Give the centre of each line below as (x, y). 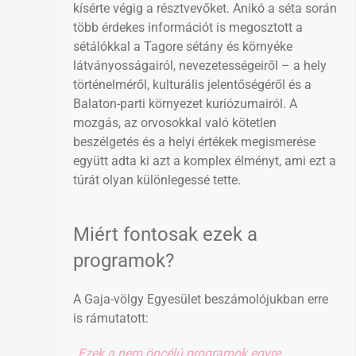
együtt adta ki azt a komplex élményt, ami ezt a (205, 161)
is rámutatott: (111, 318)
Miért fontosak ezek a (165, 234)
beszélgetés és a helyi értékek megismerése (194, 141)
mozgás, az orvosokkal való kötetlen (175, 122)
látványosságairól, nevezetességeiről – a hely (200, 65)
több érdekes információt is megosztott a (188, 27)
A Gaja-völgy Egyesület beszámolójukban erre (201, 299)
